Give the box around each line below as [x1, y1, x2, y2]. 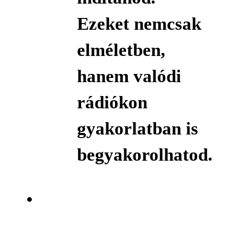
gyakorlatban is [76, 119, 198, 139]
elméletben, [76, 40, 165, 61]
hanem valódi [76, 66, 181, 87]
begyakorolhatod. [76, 145, 213, 165]
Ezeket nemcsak [76, 14, 201, 34]
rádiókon [76, 92, 147, 113]
